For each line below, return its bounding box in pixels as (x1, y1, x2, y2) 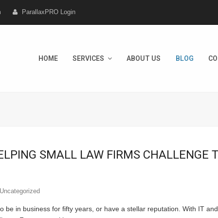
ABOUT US (127, 54, 161, 62)
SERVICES (72, 54, 106, 62)
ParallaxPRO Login (22, 8, 75, 16)
